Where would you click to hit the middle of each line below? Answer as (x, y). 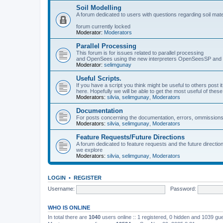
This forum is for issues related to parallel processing (140, 53)
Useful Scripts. (99, 78)
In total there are (68, 217)
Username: (61, 189)
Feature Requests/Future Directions (130, 137)
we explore (89, 150)
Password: (183, 189)
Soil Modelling (99, 7)
